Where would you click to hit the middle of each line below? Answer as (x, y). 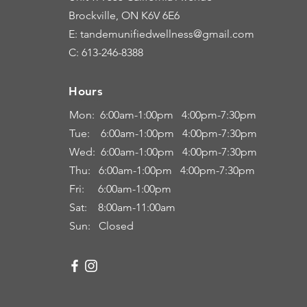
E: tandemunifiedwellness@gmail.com (162, 34)
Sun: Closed (102, 226)
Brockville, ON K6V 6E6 (124, 15)
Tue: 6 (88, 133)
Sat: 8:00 (94, 207)
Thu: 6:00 (94, 170)
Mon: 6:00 (95, 115)
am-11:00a (142, 207)
